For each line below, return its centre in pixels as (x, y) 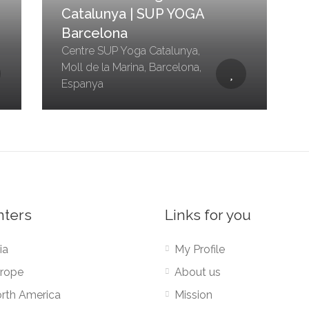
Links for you (208, 215)
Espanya (82, 84)
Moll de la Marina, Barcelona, (131, 67)
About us (198, 272)
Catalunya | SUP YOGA (132, 14)
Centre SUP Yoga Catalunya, (130, 51)
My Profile (200, 249)
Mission (193, 295)
